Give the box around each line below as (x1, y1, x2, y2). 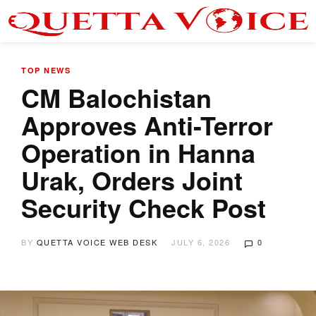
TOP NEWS (21, 65, 71, 75)
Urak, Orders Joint (21, 162, 243, 198)
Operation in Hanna (21, 134, 255, 171)
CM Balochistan (21, 79, 212, 116)
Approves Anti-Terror (21, 107, 273, 143)
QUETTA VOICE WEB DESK (36, 236, 157, 248)
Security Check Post (21, 189, 266, 226)
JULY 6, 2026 (171, 236, 230, 248)
